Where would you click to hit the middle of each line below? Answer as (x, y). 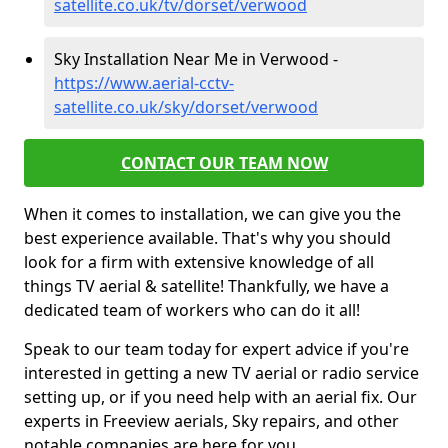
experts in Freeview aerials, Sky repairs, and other (211, 421)
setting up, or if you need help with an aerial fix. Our (220, 397)
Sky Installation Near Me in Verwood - (196, 59)
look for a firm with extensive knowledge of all (199, 262)
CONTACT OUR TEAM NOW (224, 163)
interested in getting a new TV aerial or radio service (221, 373)
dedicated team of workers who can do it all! (192, 310)
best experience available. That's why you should (207, 238)
